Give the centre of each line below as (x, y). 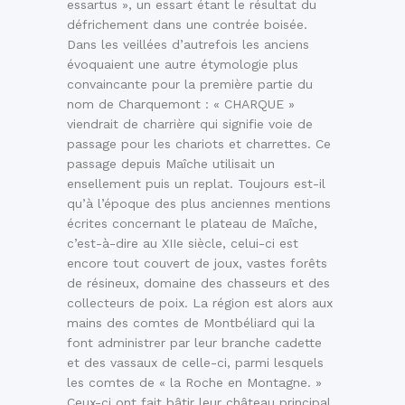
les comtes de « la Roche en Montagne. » (194, 382)
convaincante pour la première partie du (190, 84)
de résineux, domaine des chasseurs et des (198, 283)
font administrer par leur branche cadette (194, 342)
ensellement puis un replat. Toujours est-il (196, 183)
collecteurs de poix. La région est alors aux (200, 302)
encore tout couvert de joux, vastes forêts (197, 263)
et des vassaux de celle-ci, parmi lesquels (195, 362)
